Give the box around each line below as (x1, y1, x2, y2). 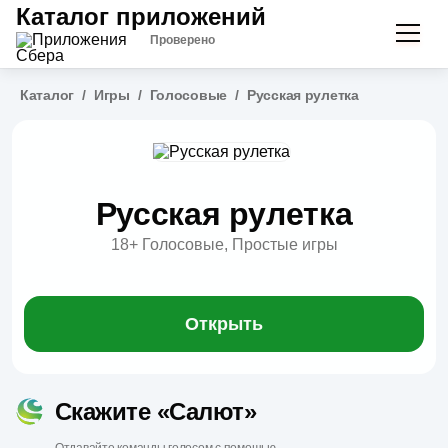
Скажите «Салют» (55, 398, 257, 425)
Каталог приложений (16, 3, 266, 30)
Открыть (185, 314, 263, 334)
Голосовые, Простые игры (141, 236, 338, 253)
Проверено (150, 33, 215, 47)
